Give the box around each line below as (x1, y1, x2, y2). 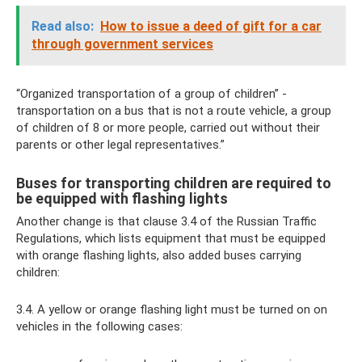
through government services (32, 36, 213, 52)
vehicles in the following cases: (16, 319, 183, 334)
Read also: (32, 19, 94, 34)
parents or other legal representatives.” (16, 137, 225, 152)
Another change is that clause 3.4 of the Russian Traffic (16, 214, 317, 229)
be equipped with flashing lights (16, 190, 228, 207)
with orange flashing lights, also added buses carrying (16, 248, 301, 263)
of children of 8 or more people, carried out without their (16, 120, 320, 135)
